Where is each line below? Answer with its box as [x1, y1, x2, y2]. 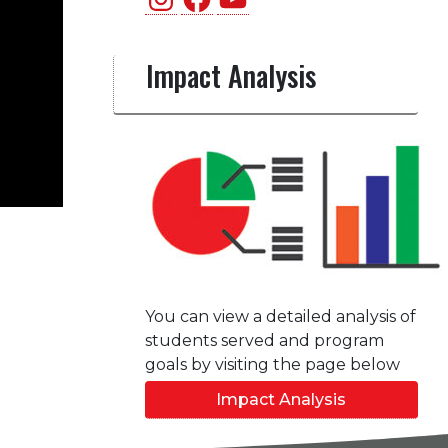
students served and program [144, 331, 384, 350]
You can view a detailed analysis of [144, 307, 416, 326]
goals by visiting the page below [144, 355, 400, 374]
